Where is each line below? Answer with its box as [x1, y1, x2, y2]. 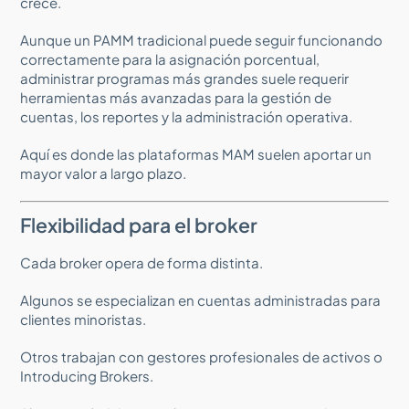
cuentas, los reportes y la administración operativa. [20, 107, 353, 125]
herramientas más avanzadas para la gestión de [20, 88, 332, 106]
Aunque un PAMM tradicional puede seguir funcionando [20, 30, 383, 48]
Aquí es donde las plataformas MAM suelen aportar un [20, 144, 372, 163]
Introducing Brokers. [20, 366, 154, 384]
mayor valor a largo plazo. [20, 163, 187, 182]
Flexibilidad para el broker [20, 212, 258, 237]
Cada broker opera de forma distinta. [20, 253, 264, 271]
